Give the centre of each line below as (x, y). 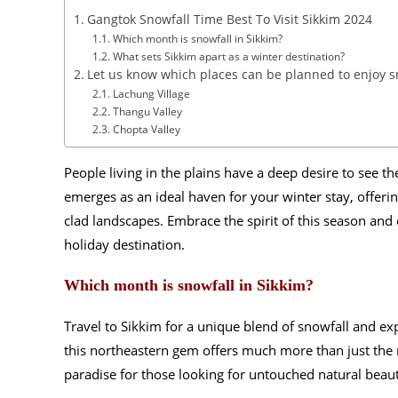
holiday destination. (124, 245)
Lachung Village (151, 94)
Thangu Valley (147, 112)
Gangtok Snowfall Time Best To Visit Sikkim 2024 (229, 20)
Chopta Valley (146, 130)
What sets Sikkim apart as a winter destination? (228, 57)
